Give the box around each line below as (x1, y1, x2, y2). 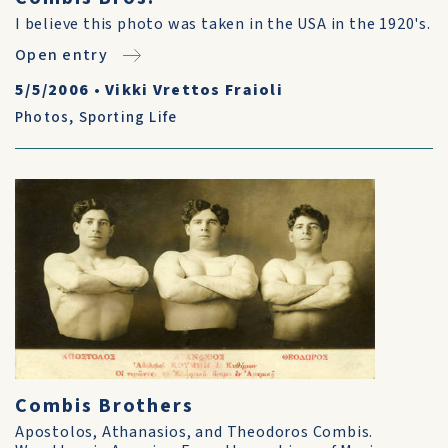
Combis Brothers (15, 392, 194, 420)
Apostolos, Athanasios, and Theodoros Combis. (15, 421, 374, 443)
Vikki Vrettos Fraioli (105, 79, 283, 101)
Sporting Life (78, 107, 178, 128)
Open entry (15, 44, 108, 66)
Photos (15, 107, 70, 128)
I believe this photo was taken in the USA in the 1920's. (15, 13, 431, 35)
